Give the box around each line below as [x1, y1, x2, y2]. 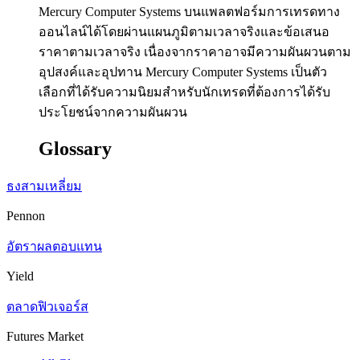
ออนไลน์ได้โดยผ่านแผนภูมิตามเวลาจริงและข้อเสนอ [39, 24, 329, 39]
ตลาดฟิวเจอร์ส [6, 299, 88, 313]
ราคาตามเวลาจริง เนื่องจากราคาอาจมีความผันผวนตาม [39, 44, 351, 59]
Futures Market [6, 329, 87, 343]
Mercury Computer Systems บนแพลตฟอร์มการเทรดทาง [39, 4, 340, 18]
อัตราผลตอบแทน [6, 239, 102, 253]
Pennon [6, 208, 48, 223]
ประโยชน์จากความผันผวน [39, 104, 187, 119]
